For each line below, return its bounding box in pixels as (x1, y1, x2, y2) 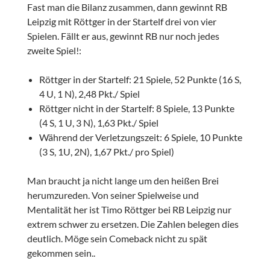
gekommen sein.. (27, 246, 95, 259)
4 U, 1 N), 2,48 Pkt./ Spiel (39, 87, 140, 99)
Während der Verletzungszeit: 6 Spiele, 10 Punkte (39, 131, 242, 143)
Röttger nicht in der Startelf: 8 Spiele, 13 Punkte (39, 102, 234, 114)
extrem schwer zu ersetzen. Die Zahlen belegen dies (27, 218, 239, 230)
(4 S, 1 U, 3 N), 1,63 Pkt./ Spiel (39, 116, 159, 128)
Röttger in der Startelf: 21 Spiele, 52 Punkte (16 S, (39, 73, 241, 85)
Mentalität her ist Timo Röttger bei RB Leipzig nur (27, 203, 231, 215)
